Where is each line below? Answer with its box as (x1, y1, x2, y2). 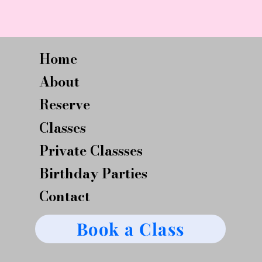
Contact (39, 185, 91, 206)
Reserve (39, 94, 91, 115)
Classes (39, 117, 87, 138)
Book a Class (77, 218, 185, 240)
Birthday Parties (39, 163, 148, 184)
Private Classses (39, 140, 143, 161)
